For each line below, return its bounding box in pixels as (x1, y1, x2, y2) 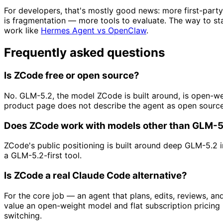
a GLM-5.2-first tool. (4, 150, 82, 161)
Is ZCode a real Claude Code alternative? (4, 170, 187, 182)
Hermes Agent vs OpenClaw (41, 25, 146, 36)
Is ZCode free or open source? (4, 70, 139, 82)
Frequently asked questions (4, 45, 165, 60)
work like (4, 25, 41, 36)
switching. (4, 210, 42, 221)
